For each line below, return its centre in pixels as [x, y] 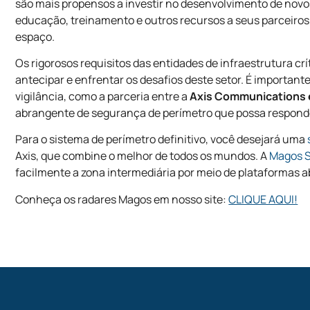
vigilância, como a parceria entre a [103, 96]
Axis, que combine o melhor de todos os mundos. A [143, 156]
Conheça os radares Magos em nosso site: [122, 199]
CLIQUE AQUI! [263, 199]
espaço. [35, 36]
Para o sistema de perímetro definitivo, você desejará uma [162, 139]
